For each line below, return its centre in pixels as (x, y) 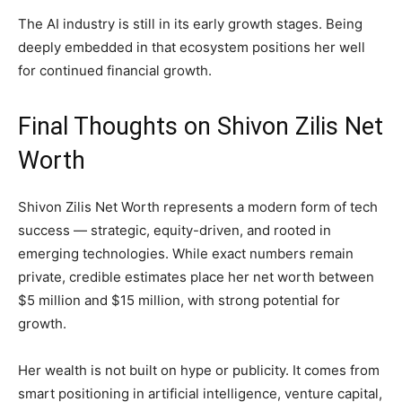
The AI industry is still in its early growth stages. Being (190, 24)
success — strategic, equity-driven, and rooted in (175, 231)
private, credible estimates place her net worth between (196, 277)
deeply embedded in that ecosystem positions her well (192, 48)
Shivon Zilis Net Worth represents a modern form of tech (198, 207)
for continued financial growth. (115, 71)
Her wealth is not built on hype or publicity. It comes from (199, 371)
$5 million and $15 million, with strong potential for (179, 301)
